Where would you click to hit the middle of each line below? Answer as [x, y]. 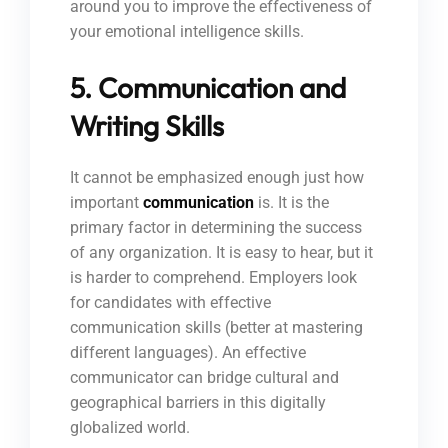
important [106, 203]
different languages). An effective [188, 353]
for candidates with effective [170, 303]
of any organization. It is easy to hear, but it [221, 253]
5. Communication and [208, 88]
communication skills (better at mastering [216, 328]
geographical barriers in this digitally [198, 403]
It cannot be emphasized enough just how [217, 178]
